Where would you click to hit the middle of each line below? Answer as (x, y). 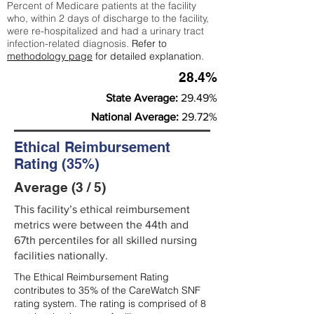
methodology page (50, 56)
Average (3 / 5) (60, 187)
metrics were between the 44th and (101, 225)
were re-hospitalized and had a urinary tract (105, 31)
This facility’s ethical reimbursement (102, 209)
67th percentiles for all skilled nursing (105, 240)
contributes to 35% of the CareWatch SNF (107, 290)
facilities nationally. (61, 255)
